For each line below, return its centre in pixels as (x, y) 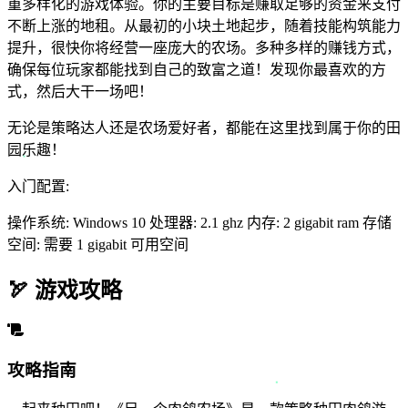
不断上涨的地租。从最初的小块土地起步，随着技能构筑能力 (204, 26)
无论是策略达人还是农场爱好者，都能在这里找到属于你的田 (204, 128)
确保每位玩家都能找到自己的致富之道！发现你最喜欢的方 (197, 70)
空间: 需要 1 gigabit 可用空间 (98, 245)
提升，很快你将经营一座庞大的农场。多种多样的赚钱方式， (204, 48)
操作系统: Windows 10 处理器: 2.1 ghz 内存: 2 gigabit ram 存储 (199, 223)
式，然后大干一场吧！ (80, 92)
